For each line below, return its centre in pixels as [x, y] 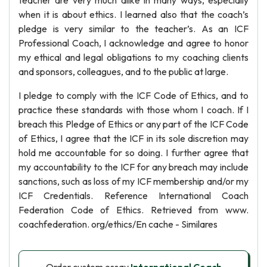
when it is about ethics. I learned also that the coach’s [133, 14]
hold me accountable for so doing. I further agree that [133, 153]
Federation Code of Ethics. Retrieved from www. [133, 210]
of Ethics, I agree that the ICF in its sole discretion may [133, 138]
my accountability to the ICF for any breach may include [133, 167]
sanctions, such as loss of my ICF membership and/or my [133, 181]
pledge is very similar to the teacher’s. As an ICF [133, 29]
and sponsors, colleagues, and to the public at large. [123, 72]
